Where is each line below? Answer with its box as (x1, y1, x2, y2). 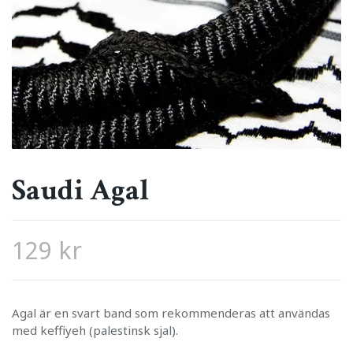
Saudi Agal (12, 171, 149, 210)
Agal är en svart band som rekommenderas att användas (12, 305, 330, 321)
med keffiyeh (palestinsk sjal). (12, 322, 178, 339)
